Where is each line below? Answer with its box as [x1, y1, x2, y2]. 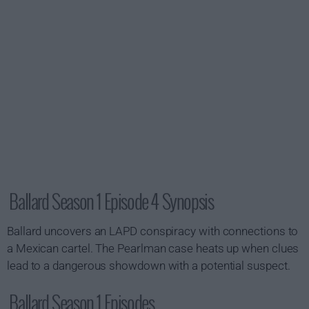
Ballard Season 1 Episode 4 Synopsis [9, 187, 214, 215]
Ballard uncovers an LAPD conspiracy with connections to [7, 224, 299, 238]
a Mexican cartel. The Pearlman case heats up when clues [7, 241, 299, 255]
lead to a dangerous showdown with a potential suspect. [7, 259, 290, 272]
